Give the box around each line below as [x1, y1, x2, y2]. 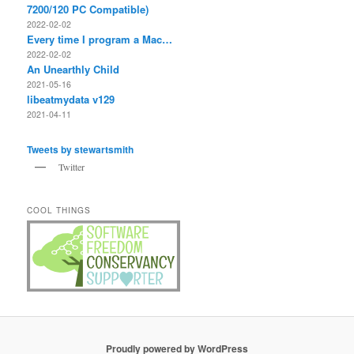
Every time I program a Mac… [27, 31, 173, 47]
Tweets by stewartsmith [27, 142, 134, 157]
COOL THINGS [27, 204, 92, 216]
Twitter [58, 160, 85, 174]
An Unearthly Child [27, 61, 120, 77]
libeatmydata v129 [27, 91, 115, 107]
